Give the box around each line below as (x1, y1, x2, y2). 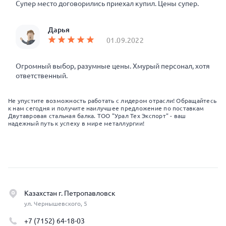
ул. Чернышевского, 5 (24, 200, 87, 207)
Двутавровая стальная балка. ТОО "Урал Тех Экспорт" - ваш (8, 112, 186, 119)
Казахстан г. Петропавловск (24, 189, 116, 197)
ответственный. (16, 72, 68, 80)
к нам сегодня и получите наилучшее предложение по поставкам (8, 105, 204, 111)
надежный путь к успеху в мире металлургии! (8, 120, 145, 127)
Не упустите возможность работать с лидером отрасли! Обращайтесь (8, 97, 217, 104)
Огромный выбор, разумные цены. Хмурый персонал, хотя (16, 62, 210, 70)
